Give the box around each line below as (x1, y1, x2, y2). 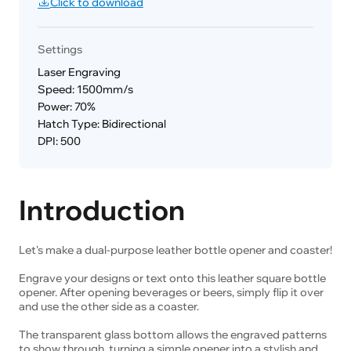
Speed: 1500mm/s (37, 82, 133, 97)
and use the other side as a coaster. (18, 299, 199, 313)
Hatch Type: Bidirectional (37, 117, 166, 132)
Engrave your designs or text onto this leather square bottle (18, 270, 326, 285)
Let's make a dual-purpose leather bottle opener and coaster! (18, 242, 332, 257)
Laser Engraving (37, 65, 121, 80)
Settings (37, 42, 82, 56)
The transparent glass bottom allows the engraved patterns (18, 327, 327, 342)
